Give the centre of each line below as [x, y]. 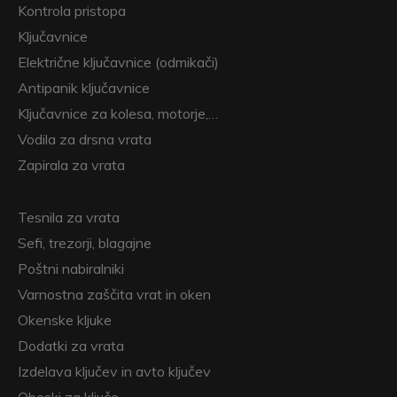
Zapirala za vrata [71, 165]
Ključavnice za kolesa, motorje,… [118, 113]
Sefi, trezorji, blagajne [85, 243]
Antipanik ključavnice [84, 88]
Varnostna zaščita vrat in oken [114, 294]
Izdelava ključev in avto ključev [114, 371]
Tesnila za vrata [69, 217]
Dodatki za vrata [71, 346]
